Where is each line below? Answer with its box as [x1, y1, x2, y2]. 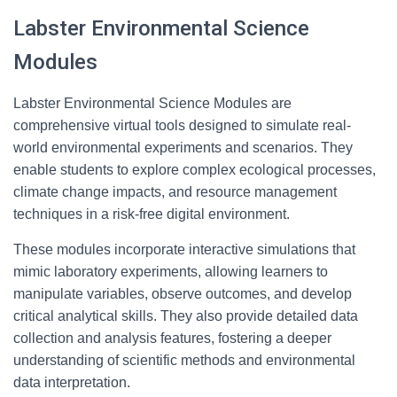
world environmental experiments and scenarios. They [13, 140, 353, 155]
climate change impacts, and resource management [13, 184, 337, 199]
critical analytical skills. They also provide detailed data [13, 308, 358, 323]
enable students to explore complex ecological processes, [13, 162, 376, 177]
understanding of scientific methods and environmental [13, 353, 355, 368]
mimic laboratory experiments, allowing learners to [13, 264, 328, 279]
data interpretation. [13, 375, 130, 390]
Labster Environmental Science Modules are [13, 96, 292, 111]
